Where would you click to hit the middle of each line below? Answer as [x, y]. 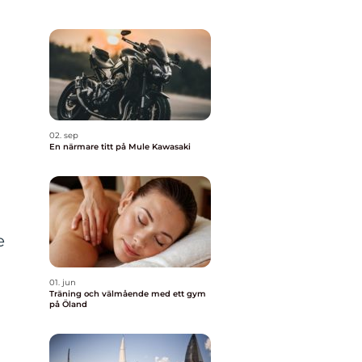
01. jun [63, 282]
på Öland [68, 304]
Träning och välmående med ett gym [128, 294]
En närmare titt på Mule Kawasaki [120, 147]
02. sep [64, 135]
